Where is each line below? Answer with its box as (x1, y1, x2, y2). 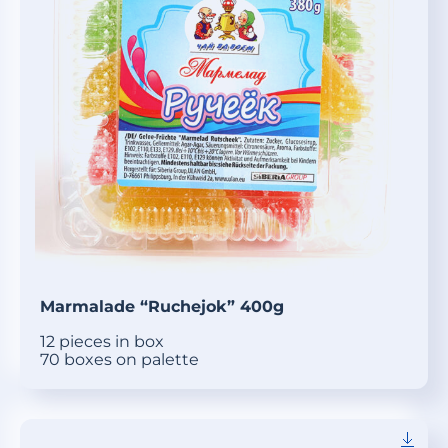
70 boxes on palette (40, 350, 199, 370)
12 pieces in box (40, 332, 164, 352)
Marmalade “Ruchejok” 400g (40, 297, 284, 317)
